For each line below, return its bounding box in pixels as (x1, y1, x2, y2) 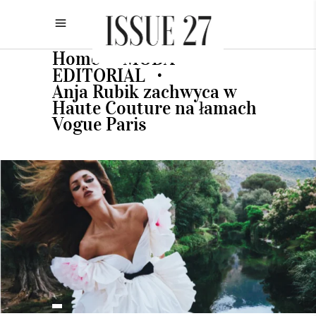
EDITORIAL (52, 63, 145, 87)
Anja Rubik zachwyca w (52, 79, 237, 103)
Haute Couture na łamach (52, 95, 257, 119)
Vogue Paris (52, 111, 147, 135)
